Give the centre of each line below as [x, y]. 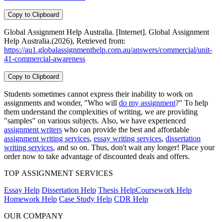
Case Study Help [85, 199]
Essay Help [22, 190]
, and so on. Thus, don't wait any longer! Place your [134, 148]
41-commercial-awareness [45, 59]
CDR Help [131, 199]
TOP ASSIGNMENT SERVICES [58, 173]
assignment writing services [47, 139]
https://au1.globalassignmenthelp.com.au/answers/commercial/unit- [108, 50]
